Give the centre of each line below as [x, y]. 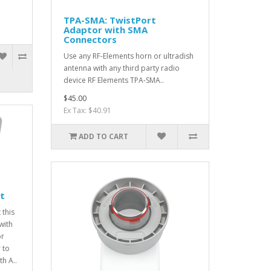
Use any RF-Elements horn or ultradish [128, 56]
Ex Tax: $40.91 [87, 111]
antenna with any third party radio [121, 68]
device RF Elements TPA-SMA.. [113, 80]
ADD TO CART [103, 137]
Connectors [90, 40]
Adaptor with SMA [105, 30]
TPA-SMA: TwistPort [109, 20]
